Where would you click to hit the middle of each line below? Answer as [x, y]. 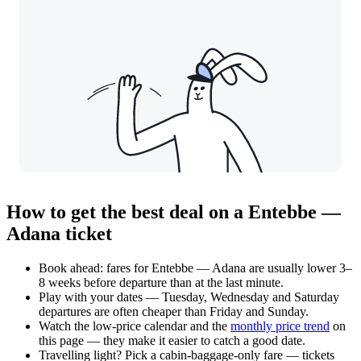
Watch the [66, 326]
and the [209, 326]
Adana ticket [59, 234]
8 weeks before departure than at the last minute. [161, 283]
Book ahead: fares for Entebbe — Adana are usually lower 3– [195, 268]
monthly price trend [280, 326]
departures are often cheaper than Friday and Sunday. [174, 312]
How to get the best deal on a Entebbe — [174, 212]
